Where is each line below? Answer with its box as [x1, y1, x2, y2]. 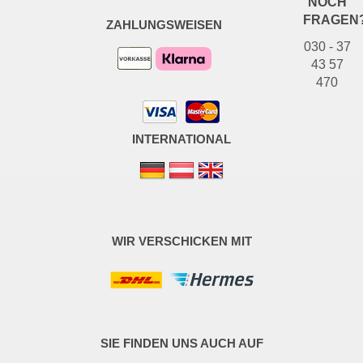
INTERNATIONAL [132, 131, 231, 146]
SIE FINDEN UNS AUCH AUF [100, 335, 263, 350]
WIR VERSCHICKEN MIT [111, 233, 252, 248]
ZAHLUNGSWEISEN [105, 17, 222, 32]
